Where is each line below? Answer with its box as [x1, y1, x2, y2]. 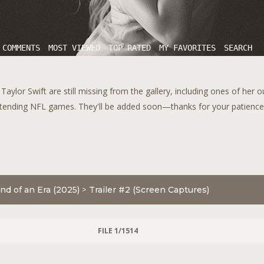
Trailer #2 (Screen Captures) [89, 184, 209, 195]
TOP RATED [108, 43, 151, 52]
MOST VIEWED [48, 43, 100, 52]
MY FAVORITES [159, 43, 216, 52]
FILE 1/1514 [97, 226, 138, 236]
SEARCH [224, 43, 252, 52]
